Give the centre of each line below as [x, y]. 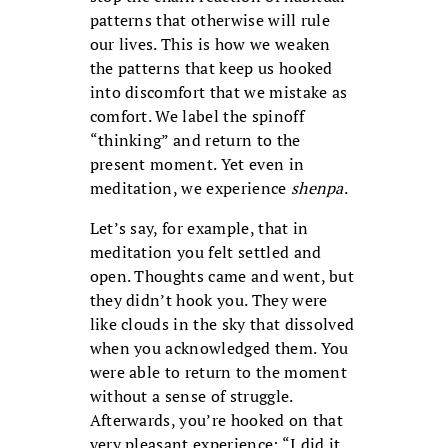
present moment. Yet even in [197, 164]
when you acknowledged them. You [219, 348]
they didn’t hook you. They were [208, 300]
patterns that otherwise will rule [210, 20]
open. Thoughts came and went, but [222, 276]
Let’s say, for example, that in [199, 228]
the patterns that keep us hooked [211, 68]
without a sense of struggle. [191, 396]
